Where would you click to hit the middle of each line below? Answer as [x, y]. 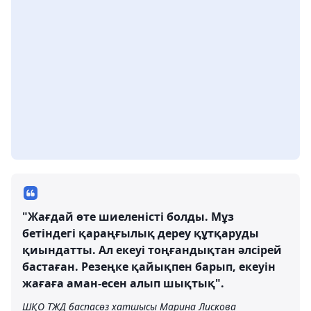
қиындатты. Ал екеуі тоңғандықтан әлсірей [152, 250]
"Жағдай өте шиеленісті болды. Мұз [128, 217]
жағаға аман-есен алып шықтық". [123, 283]
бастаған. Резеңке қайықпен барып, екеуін [149, 267]
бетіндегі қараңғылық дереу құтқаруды [141, 233]
